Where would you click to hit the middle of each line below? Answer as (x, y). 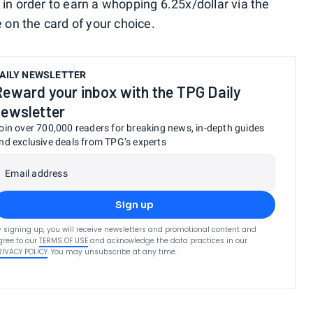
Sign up (134, 205)
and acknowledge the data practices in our (169, 241)
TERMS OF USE (64, 241)
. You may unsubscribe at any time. (112, 252)
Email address (36, 173)
